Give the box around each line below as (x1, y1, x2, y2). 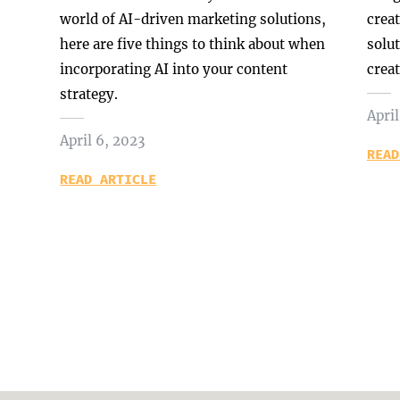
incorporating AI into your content (60, 61, 288, 78)
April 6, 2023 (60, 132, 146, 149)
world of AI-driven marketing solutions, (60, 11, 327, 28)
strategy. (60, 86, 119, 103)
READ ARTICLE (60, 171, 157, 187)
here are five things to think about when (60, 36, 326, 53)
